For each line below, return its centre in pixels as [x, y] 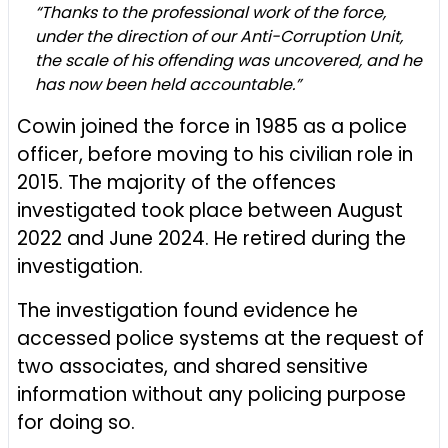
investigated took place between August [210, 210]
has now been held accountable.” [168, 84]
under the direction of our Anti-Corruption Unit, [219, 36]
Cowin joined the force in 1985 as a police [212, 126]
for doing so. [76, 422]
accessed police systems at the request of [220, 338]
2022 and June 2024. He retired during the [211, 238]
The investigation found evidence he [187, 310]
